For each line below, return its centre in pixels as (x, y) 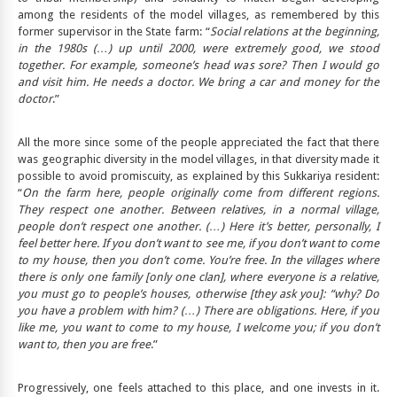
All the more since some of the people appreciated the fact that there (198, 143)
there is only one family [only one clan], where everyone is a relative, (198, 277)
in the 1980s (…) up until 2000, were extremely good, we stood (198, 49)
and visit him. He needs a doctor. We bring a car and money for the (198, 82)
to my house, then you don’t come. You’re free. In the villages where (198, 261)
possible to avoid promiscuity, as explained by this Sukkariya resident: (198, 176)
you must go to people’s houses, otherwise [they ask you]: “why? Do (198, 294)
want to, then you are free (84, 345)
